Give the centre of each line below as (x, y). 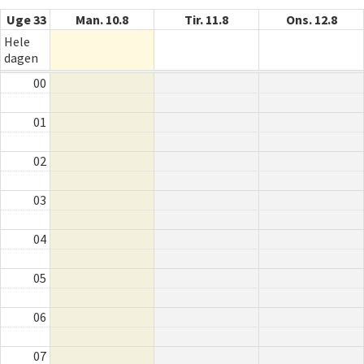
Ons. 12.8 (311, 19)
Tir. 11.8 (206, 19)
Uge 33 (26, 19)
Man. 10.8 (102, 19)
